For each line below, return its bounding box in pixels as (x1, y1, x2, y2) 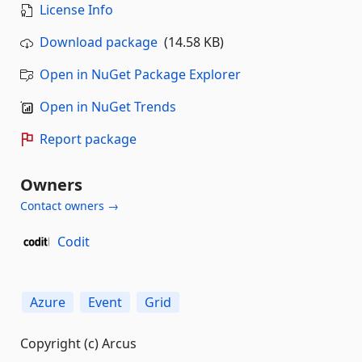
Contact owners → (20, 198, 119, 213)
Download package (40, 33, 158, 51)
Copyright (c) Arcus (20, 335, 137, 352)
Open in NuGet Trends (40, 98, 176, 116)
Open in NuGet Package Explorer (40, 65, 241, 83)
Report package (40, 130, 137, 148)
